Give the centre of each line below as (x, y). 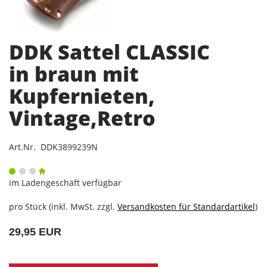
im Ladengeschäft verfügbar (65, 182)
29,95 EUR (35, 232)
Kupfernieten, (82, 96)
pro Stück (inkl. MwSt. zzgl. (63, 206)
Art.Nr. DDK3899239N (53, 147)
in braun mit (74, 74)
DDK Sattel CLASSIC (109, 52)
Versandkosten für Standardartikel (186, 206)
